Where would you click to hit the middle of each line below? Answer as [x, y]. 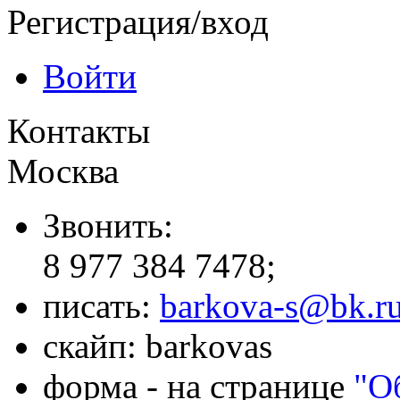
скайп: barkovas [158, 346]
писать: [101, 305]
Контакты [79, 130]
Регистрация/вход [138, 21]
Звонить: [108, 225]
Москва [63, 171]
